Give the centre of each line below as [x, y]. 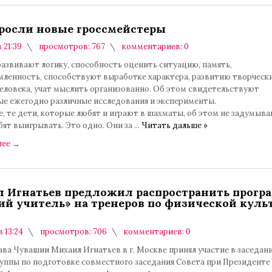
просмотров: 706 [73, 232]
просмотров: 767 [71, 46]
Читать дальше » [175, 125]
